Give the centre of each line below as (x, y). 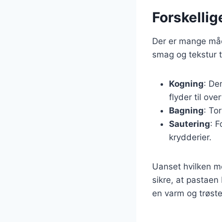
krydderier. (190, 137)
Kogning (186, 83)
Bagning (186, 110)
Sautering (190, 124)
